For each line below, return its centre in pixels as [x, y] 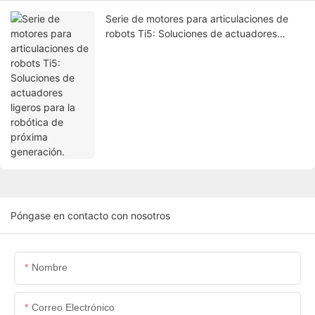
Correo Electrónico [73, 308]
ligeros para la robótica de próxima [186, 49]
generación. [133, 63]
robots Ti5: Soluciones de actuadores [191, 34]
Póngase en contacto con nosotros [90, 216]
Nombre [50, 268]
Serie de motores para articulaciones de [197, 19]
